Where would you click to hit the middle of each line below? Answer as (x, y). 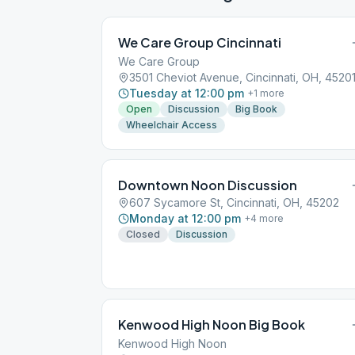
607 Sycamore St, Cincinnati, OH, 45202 (234, 202)
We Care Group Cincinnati (200, 42)
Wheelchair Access (172, 125)
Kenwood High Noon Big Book (212, 324)
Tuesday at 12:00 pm (187, 93)
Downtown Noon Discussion (208, 185)
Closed (143, 234)
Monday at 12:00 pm (185, 218)
